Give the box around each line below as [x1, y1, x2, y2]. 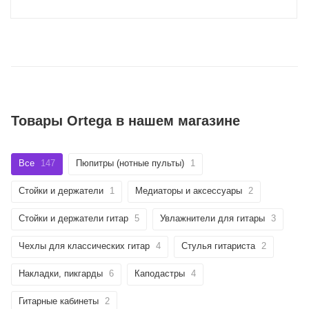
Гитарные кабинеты [19, 296, 99, 307]
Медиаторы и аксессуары [135, 186, 242, 197]
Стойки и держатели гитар [19, 213, 128, 224]
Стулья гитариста [181, 241, 255, 252]
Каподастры [134, 268, 185, 279]
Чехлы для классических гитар [19, 241, 150, 252]
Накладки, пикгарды [19, 268, 103, 279]
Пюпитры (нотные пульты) [76, 158, 184, 169]
